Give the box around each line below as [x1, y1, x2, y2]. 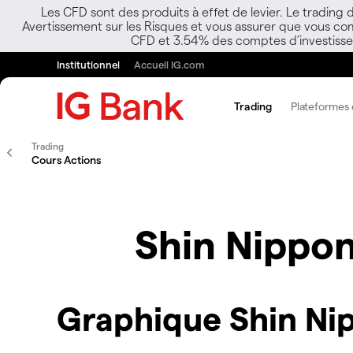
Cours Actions [32, 153, 101, 166]
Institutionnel [57, 58, 120, 70]
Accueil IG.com [134, 58, 205, 70]
